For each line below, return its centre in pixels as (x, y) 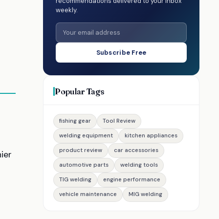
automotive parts (84, 165)
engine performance (132, 180)
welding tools (139, 165)
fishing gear (75, 121)
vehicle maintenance (88, 194)
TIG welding (75, 180)
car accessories (136, 150)
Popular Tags (80, 91)
